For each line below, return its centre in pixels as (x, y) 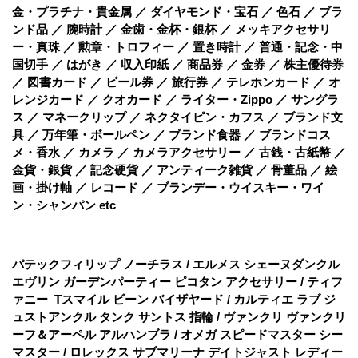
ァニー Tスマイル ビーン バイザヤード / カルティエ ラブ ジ (174, 299)
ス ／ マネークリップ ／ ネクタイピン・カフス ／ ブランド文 (177, 117)
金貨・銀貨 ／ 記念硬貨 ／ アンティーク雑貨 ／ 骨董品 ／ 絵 (175, 169)
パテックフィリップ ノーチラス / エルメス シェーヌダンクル (176, 264)
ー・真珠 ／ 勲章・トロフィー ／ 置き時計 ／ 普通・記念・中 (177, 46)
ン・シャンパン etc (64, 205)
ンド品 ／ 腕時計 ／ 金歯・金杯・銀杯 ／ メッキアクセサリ (171, 29)
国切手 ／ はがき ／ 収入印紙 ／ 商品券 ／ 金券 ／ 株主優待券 (178, 64)
